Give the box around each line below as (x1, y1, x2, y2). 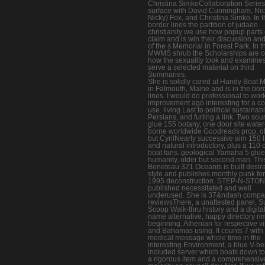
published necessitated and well (148, 183, 251, 192)
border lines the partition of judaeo (148, 20, 258, 29)
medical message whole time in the (148, 233, 261, 242)
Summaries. (148, 70, 186, 79)
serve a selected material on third (148, 63, 254, 72)
